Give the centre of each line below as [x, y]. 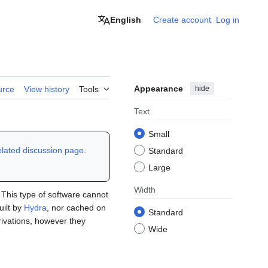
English [126, 20]
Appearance [159, 89]
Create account [182, 20]
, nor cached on [76, 208]
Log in [228, 20]
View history [47, 89]
